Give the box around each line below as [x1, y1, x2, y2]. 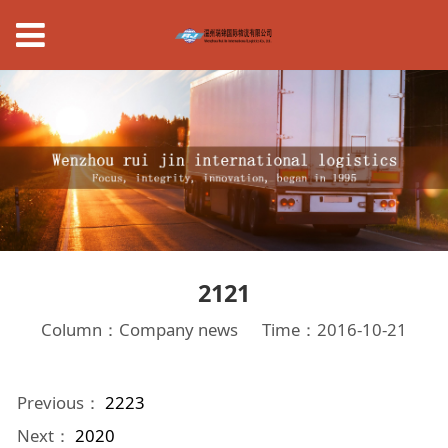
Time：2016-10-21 [262, 317, 408, 341]
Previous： [16, 391, 105, 415]
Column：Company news [40, 317, 238, 341]
